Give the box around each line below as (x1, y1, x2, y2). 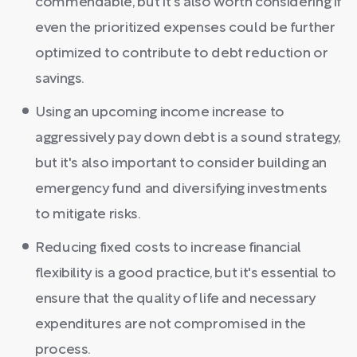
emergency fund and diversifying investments (35, 182, 328, 196)
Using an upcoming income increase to (35, 106, 285, 120)
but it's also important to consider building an (35, 157, 328, 171)
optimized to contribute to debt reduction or (35, 47, 328, 61)
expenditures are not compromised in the (35, 318, 306, 331)
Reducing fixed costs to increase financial (35, 241, 301, 255)
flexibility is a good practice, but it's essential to (35, 267, 336, 280)
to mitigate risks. (35, 208, 141, 222)
